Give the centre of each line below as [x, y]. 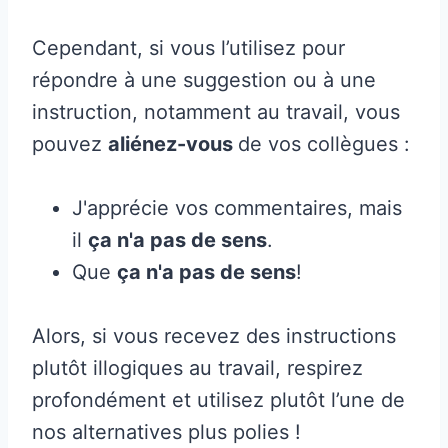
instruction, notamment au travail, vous [216, 111]
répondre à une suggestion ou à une [204, 79]
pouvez [70, 143]
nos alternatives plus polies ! [166, 431]
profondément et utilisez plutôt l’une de [218, 399]
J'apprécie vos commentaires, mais [237, 207]
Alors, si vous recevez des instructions [214, 335]
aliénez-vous [173, 143]
